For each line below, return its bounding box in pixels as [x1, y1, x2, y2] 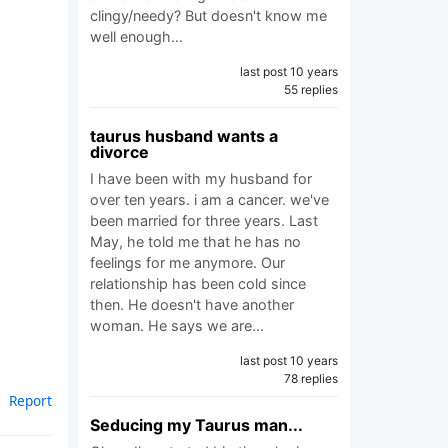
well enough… [90, 28, 183, 45]
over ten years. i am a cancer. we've [90, 191, 329, 208]
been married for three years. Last [90, 212, 318, 229]
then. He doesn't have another [90, 296, 294, 313]
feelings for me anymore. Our [90, 254, 285, 271]
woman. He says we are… [90, 317, 264, 334]
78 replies [284, 371, 338, 386]
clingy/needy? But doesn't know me [90, 7, 327, 24]
